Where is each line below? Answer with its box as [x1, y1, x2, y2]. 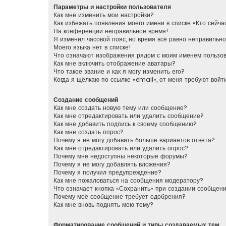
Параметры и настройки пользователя [53, 3, 171, 12]
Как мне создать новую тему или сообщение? [53, 103, 187, 112]
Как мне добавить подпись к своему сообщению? [53, 120, 197, 129]
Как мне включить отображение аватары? [53, 59, 176, 68]
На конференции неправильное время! [53, 27, 168, 36]
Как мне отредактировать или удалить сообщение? [53, 111, 204, 121]
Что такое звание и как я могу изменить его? [53, 67, 185, 76]
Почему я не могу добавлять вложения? [53, 160, 171, 169]
